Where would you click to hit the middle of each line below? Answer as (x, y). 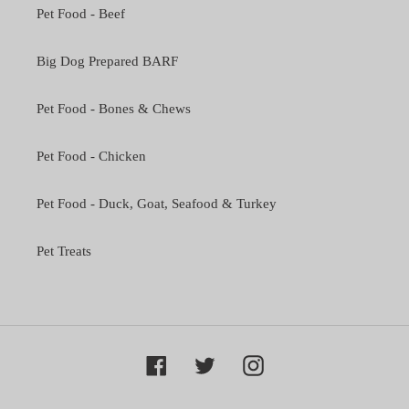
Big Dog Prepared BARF (107, 62)
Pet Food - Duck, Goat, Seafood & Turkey (157, 204)
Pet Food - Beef (81, 14)
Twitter (234, 363)
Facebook (194, 363)
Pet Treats (64, 252)
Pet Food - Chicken (91, 157)
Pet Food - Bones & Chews (114, 109)
